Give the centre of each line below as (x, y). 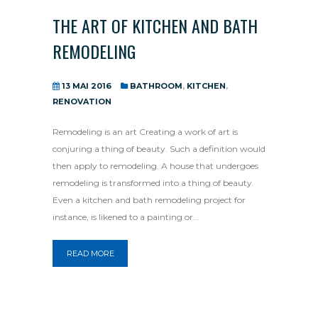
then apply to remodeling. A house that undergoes (155, 166)
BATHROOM (156, 86)
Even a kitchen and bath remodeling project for (149, 200)
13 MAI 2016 (87, 86)
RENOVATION (82, 102)
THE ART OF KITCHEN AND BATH (155, 26)
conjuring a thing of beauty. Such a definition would (159, 149)
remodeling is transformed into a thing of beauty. (153, 183)
